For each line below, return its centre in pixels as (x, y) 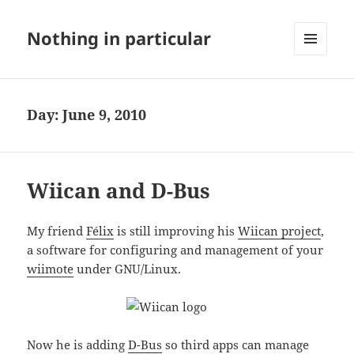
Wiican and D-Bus (119, 191)
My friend (57, 231)
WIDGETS (316, 88)
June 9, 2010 (105, 115)
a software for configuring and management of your (175, 250)
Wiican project (280, 231)
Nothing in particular (119, 38)
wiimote (51, 269)
